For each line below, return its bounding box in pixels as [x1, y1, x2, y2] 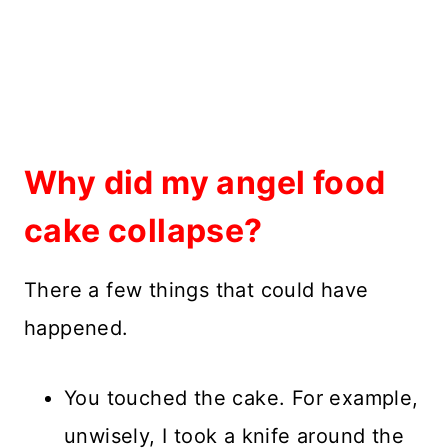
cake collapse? [24, 210, 263, 250]
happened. [24, 315, 129, 340]
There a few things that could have [24, 277, 369, 302]
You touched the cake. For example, [64, 385, 419, 410]
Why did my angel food [24, 162, 386, 202]
